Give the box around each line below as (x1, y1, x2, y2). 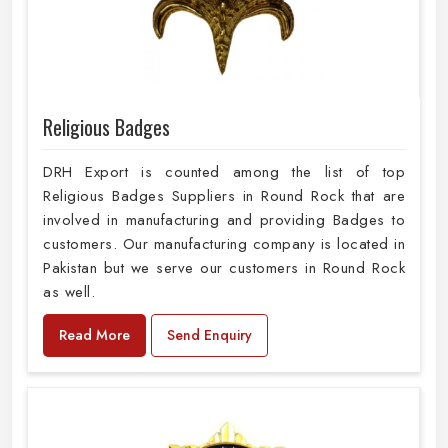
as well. (43, 281, 95, 304)
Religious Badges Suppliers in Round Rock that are (43, 185, 405, 208)
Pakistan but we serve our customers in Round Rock (43, 257, 405, 280)
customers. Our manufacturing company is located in (43, 233, 405, 256)
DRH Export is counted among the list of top (43, 161, 405, 184)
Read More (59, 325, 130, 346)
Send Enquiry (167, 325, 252, 346)
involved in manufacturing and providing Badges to (43, 209, 405, 232)
